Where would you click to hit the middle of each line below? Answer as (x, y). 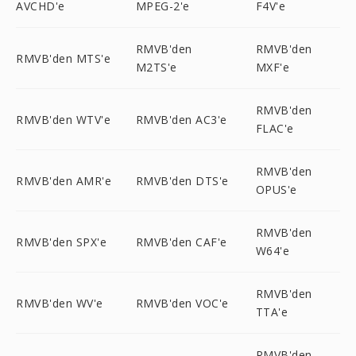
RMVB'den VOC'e (182, 303)
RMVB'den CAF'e (181, 242)
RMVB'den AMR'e (64, 180)
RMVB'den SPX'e (61, 242)
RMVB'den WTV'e (63, 119)
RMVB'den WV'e (60, 303)
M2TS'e (156, 67)
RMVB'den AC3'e (181, 119)
